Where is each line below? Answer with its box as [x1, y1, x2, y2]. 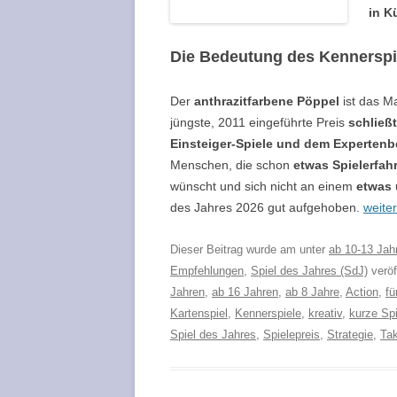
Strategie [327, 327, 373, 341]
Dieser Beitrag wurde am [170, 242, 300, 256]
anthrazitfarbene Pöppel [194, 93, 339, 108]
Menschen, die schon [170, 157, 293, 172]
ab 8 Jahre [285, 284, 339, 299]
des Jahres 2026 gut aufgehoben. [170, 199, 363, 214]
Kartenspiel [170, 306, 228, 320]
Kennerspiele [235, 306, 301, 320]
